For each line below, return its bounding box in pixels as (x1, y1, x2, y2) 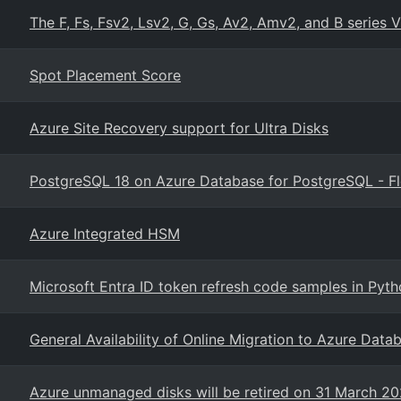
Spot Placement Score (30, 66, 181, 84)
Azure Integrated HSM (30, 225, 180, 243)
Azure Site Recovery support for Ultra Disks (30, 119, 328, 137)
